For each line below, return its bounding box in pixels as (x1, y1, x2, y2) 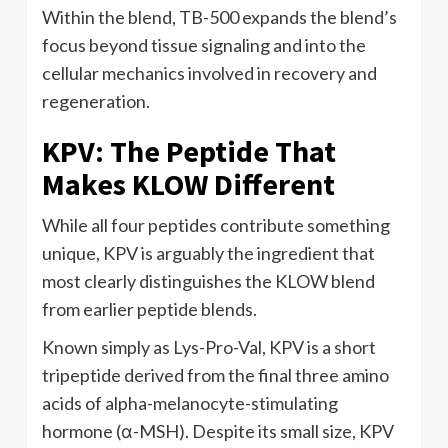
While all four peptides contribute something (42, 213, 390, 236)
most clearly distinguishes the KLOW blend (42, 269, 375, 292)
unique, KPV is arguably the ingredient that (42, 241, 375, 264)
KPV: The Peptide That (42, 131, 336, 170)
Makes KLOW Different (42, 164, 335, 203)
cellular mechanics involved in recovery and (42, 61, 377, 84)
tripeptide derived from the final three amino (42, 363, 389, 386)
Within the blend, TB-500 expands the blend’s (42, 5, 397, 28)
